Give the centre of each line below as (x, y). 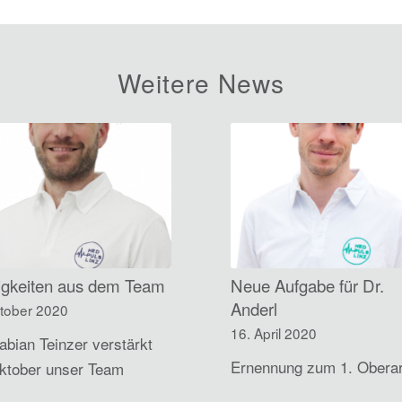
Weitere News (201, 83)
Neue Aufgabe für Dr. (308, 285)
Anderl (254, 308)
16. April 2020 (274, 332)
